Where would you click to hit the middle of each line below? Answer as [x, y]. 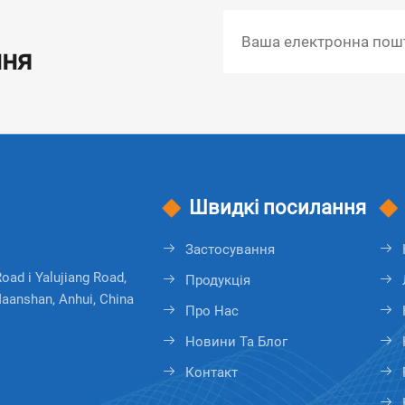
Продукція [218, 280]
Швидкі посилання [278, 207]
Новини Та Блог [237, 341]
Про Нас [212, 311]
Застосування [231, 249]
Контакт [212, 372]
